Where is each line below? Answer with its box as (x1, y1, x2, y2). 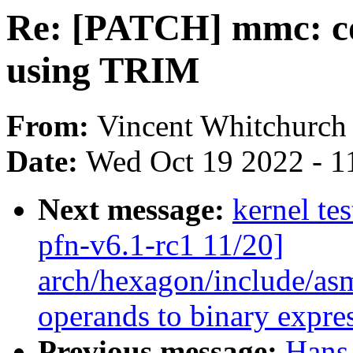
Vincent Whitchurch (97, 109, 347, 143)
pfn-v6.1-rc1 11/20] (38, 228, 284, 262)
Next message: (38, 192, 232, 227)
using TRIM (6, 50, 199, 91)
